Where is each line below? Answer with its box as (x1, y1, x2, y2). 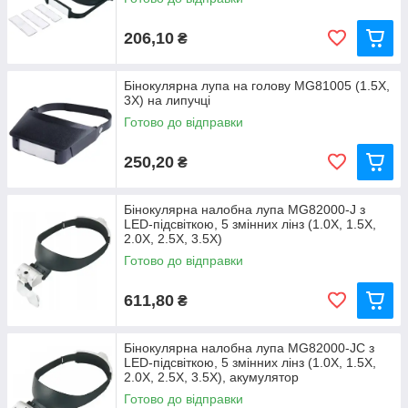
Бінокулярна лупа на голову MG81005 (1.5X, (124, 78, 390, 94)
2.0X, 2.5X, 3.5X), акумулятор (124, 370, 299, 385)
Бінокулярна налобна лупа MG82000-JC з (124, 341, 374, 356)
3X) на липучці (124, 93, 210, 108)
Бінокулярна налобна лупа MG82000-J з (124, 202, 365, 218)
